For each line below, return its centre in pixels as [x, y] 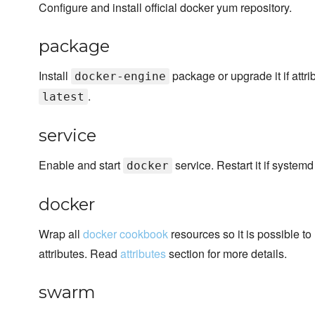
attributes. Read [79, 254]
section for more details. [226, 254]
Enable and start [81, 165]
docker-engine [120, 77]
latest [63, 97]
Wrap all [61, 234]
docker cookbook [126, 234]
